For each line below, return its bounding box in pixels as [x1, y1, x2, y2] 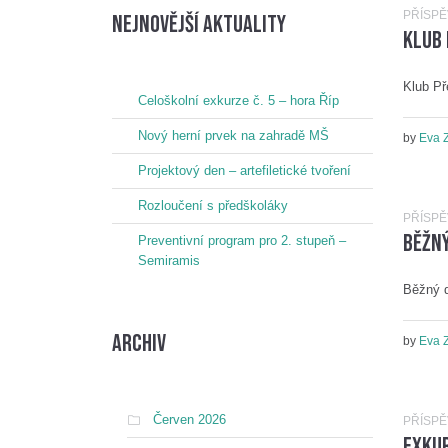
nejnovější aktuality [112, 10, 286, 39]
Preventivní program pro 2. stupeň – [138, 233, 346, 248]
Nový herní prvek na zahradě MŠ [138, 128, 329, 143]
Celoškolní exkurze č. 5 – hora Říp [138, 93, 339, 108]
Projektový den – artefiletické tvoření [138, 163, 351, 178]
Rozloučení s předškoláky [138, 198, 288, 213]
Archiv [112, 329, 166, 358]
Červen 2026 [153, 412, 226, 427]
